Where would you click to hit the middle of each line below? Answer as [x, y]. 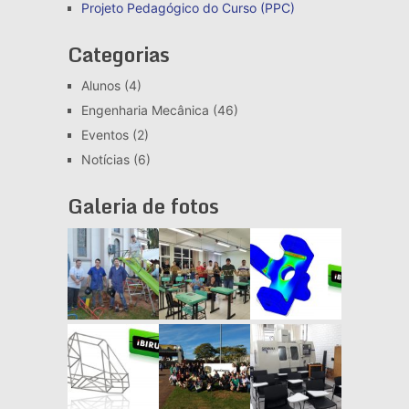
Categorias [118, 54]
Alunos [100, 85]
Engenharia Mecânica [145, 110]
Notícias [105, 159]
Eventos [105, 134]
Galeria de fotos [143, 205]
